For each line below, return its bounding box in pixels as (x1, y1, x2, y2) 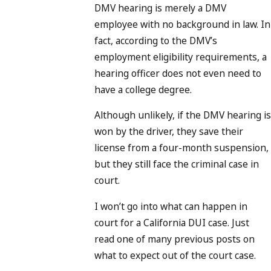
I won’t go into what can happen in (94, 199, 247, 213)
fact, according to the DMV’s (94, 33, 217, 47)
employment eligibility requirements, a (94, 50, 267, 64)
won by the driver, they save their (94, 125, 243, 139)
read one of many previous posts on (94, 232, 255, 246)
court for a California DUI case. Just (94, 215, 249, 229)
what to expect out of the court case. (94, 248, 256, 262)
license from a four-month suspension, (94, 141, 269, 155)
